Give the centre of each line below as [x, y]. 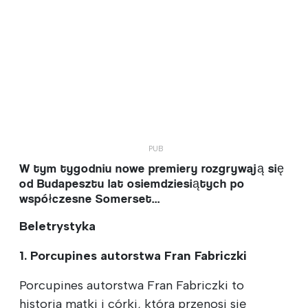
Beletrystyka [57, 226]
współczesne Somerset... [90, 198]
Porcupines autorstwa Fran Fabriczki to [132, 285]
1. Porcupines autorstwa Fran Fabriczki [133, 255]
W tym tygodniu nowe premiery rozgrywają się [152, 168]
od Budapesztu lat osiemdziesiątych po [132, 183]
